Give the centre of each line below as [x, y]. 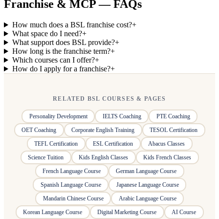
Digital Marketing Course [127, 212]
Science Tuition [46, 157]
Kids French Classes [167, 157]
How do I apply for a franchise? [61, 69]
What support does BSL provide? [63, 43]
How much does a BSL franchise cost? [72, 25]
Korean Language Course [53, 212]
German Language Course [146, 171]
